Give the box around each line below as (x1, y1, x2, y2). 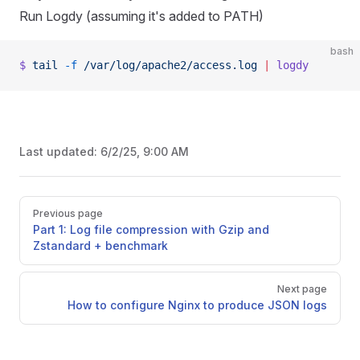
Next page (277, 283, 327, 296)
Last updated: (19, 145, 100, 159)
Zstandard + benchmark (33, 239, 168, 253)
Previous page (33, 207, 103, 220)
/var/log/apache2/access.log (77, 59, 257, 72)
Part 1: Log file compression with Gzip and (33, 223, 269, 237)
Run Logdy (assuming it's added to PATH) (19, 8, 264, 25)
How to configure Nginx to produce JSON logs (67, 298, 327, 313)
